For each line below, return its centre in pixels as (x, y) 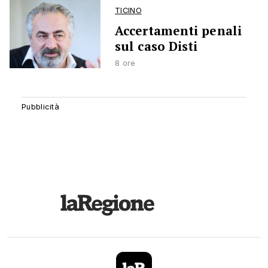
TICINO (128, 11)
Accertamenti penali (178, 31)
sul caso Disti (156, 46)
